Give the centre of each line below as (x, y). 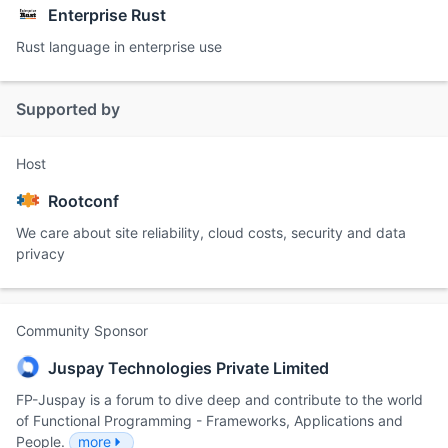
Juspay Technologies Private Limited (188, 367)
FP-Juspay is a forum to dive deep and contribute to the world (219, 399)
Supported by (68, 108)
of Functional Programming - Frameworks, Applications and (209, 420)
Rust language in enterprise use (119, 46)
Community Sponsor (82, 330)
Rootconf (83, 200)
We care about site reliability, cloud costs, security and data (211, 232)
